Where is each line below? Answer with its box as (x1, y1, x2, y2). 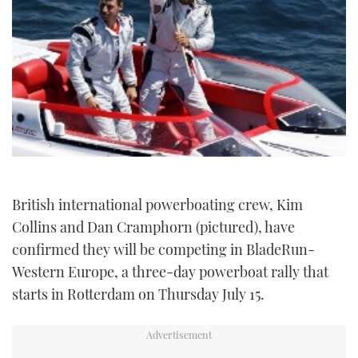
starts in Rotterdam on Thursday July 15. (12, 284, 265, 304)
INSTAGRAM (143, 47, 215, 65)
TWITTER (151, 7, 207, 25)
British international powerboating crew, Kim (12, 195, 303, 215)
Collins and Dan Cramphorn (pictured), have (12, 217, 295, 237)
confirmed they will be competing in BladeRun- (12, 240, 315, 260)
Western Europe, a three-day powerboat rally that (12, 262, 328, 282)
